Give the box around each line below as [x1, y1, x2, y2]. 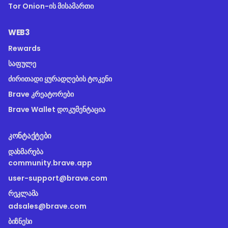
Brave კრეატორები [8, 89, 74, 100]
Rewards [8, 43, 41, 54]
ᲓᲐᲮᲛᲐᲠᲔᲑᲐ [8, 147, 43, 157]
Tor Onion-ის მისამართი [8, 1, 94, 12]
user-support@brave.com [8, 173, 107, 184]
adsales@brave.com [8, 201, 87, 212]
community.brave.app [8, 158, 92, 168]
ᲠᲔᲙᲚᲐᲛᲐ [8, 188, 39, 199]
